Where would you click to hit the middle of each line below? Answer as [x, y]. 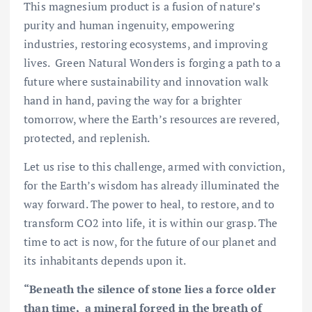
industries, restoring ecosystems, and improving [146, 44]
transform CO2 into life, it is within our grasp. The [151, 223]
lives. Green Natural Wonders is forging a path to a [153, 63]
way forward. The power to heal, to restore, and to [149, 204]
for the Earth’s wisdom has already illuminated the [152, 186]
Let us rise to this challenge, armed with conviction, [155, 167]
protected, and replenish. [87, 138]
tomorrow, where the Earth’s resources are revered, [152, 119]
